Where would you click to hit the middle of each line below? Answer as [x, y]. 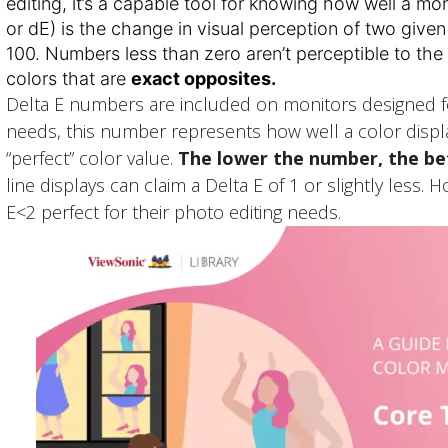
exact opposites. [204, 79]
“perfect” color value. [92, 158]
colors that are [69, 79]
